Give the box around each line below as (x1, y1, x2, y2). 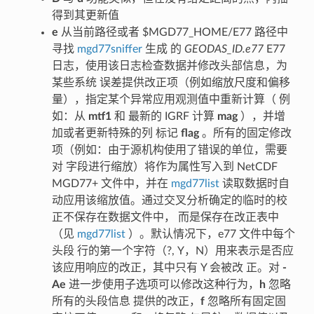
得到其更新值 (51, 10, 119, 22)
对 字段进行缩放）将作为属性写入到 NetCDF (51, 161, 278, 173)
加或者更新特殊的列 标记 (51, 128, 181, 139)
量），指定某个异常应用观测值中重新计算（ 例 (51, 94, 290, 106)
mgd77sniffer (76, 43, 142, 55)
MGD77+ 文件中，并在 (51, 178, 171, 190)
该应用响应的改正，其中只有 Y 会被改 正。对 (51, 262, 282, 274)
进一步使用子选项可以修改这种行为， (65, 279, 259, 291)
